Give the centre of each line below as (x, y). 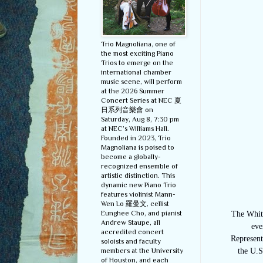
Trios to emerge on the (137, 63)
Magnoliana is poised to (138, 148)
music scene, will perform (141, 82)
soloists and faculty (131, 242)
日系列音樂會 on (127, 110)
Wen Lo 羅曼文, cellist (135, 204)
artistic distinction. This (138, 176)
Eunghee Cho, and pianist (141, 213)
